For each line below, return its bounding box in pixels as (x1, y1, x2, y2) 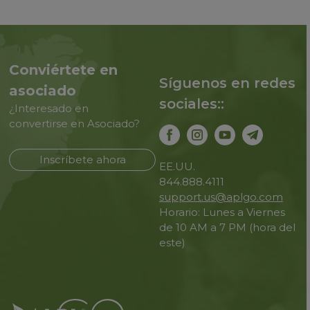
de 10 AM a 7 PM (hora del (158, 221, 295, 234)
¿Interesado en (9, 102, 89, 115)
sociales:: (158, 95, 224, 112)
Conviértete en (9, 62, 118, 78)
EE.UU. (158, 160, 195, 173)
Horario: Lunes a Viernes (158, 206, 285, 219)
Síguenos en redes (158, 75, 295, 91)
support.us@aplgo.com (158, 190, 283, 203)
